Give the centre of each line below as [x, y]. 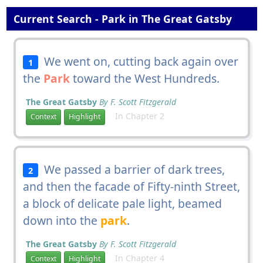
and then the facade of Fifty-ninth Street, [131, 186]
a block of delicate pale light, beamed [122, 203]
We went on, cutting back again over [139, 61]
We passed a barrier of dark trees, [132, 169]
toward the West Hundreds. [144, 78]
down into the [61, 220]
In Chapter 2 [136, 116]
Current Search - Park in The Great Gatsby [121, 18]
